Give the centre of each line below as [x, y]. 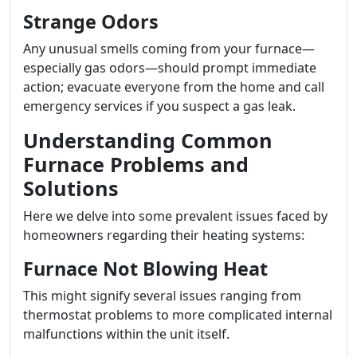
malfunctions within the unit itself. [126, 334]
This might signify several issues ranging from [162, 296]
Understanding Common [148, 140]
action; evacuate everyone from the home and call [174, 87]
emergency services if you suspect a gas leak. [159, 106]
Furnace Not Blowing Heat [145, 269]
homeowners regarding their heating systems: [164, 235]
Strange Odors [91, 22]
